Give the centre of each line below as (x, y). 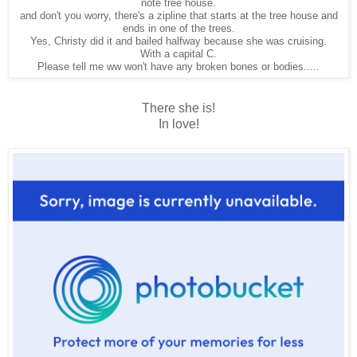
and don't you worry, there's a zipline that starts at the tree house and (178, 16)
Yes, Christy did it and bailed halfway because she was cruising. (178, 41)
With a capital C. (178, 54)
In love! (178, 124)
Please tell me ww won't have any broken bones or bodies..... (178, 67)
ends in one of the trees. (178, 28)
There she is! (178, 108)
